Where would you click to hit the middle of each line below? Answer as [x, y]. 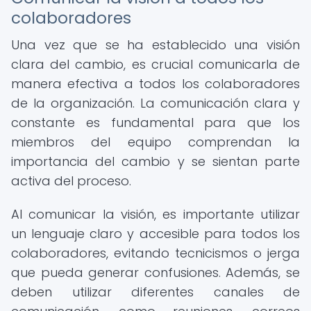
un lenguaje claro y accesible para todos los [155, 234]
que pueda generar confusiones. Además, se [155, 272]
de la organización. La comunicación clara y [155, 103]
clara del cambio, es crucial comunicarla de [155, 64]
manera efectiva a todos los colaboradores [155, 84]
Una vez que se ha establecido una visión [155, 45]
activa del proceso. [71, 181]
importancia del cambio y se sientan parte [155, 161]
